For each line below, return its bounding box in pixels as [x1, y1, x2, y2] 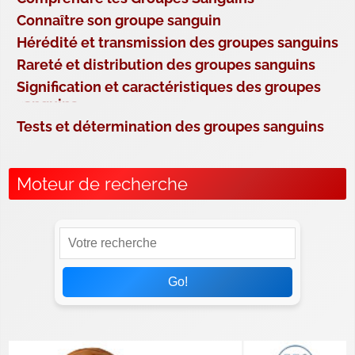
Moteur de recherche [17, 174, 188, 195]
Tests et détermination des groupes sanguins [17, 118, 324, 136]
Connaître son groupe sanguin [17, 12, 221, 29]
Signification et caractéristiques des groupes [17, 78, 321, 96]
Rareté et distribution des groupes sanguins [17, 56, 315, 74]
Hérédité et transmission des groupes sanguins [17, 34, 338, 52]
